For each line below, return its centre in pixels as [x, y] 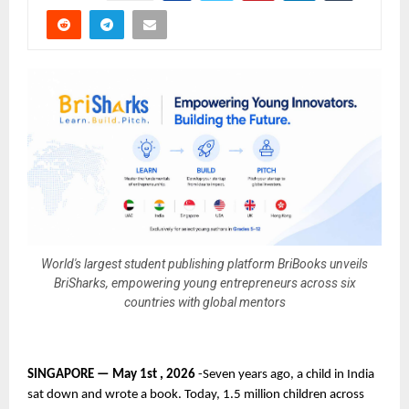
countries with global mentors [204, 302]
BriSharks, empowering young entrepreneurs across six [204, 283]
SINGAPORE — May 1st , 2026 [113, 374]
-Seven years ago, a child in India [286, 374]
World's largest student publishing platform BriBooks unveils [204, 264]
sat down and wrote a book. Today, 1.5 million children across [196, 394]
